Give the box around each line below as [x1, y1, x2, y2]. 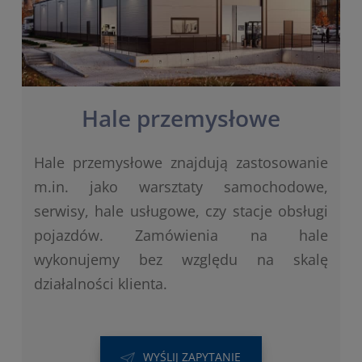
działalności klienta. [33, 274, 167, 294]
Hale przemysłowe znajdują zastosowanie [33, 153, 329, 173]
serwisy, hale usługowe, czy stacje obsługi [33, 201, 329, 221]
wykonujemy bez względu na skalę [33, 250, 329, 270]
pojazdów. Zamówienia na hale [33, 225, 329, 246]
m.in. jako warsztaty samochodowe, [33, 177, 329, 197]
